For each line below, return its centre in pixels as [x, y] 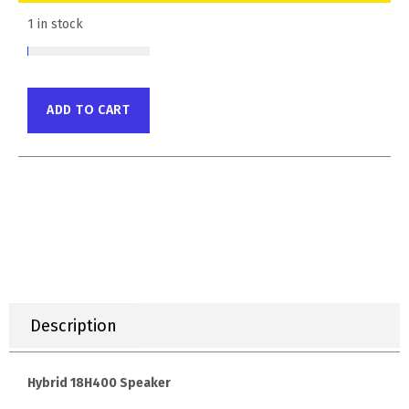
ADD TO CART [89, 110]
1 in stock [55, 25]
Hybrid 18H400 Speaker [99, 383]
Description [73, 325]
